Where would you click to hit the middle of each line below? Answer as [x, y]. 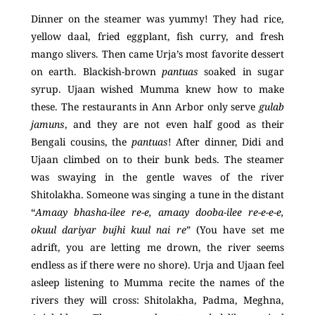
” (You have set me [235, 230]
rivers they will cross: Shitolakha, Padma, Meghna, [157, 300]
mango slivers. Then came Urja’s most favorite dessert [157, 54]
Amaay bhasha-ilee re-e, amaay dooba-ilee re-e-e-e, [160, 212]
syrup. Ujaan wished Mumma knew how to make [157, 89]
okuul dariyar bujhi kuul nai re [109, 230]
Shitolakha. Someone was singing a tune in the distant [157, 195]
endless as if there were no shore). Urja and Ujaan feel [157, 265]
